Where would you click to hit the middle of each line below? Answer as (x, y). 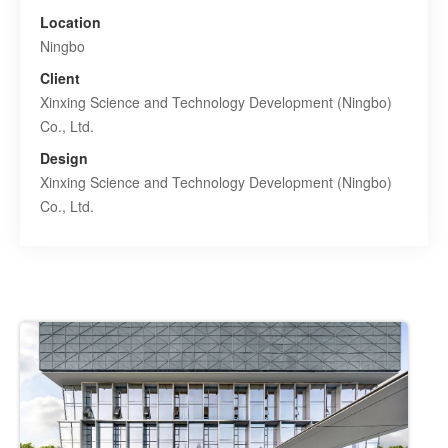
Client (60, 78)
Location (70, 22)
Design (64, 158)
